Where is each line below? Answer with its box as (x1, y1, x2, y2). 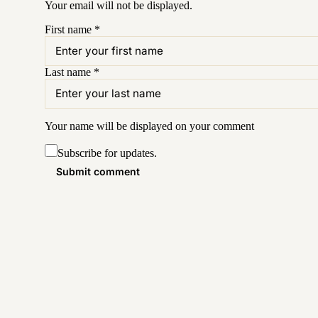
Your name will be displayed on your (44, 119, 213, 132)
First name (44, 23, 92, 36)
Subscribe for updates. (57, 146, 157, 159)
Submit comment (55, 165, 140, 177)
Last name (44, 65, 91, 78)
